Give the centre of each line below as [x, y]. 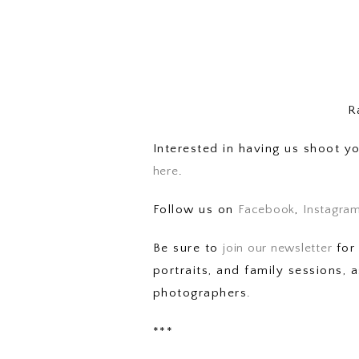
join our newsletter [278, 248]
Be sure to [188, 248]
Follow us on [196, 209]
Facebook [267, 209]
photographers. [202, 292]
